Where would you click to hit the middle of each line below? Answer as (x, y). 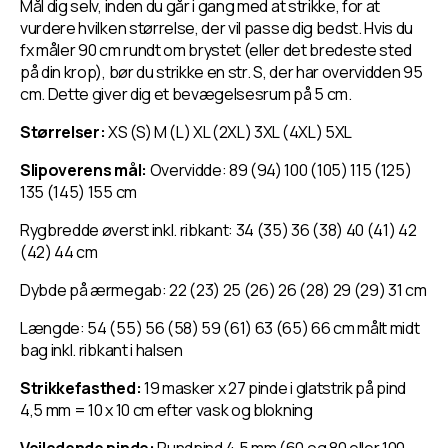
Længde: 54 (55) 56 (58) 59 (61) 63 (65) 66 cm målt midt (220, 328)
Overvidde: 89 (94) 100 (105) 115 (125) (280, 170)
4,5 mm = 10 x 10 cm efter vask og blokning (166, 410)
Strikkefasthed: (82, 388)
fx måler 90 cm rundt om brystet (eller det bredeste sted (216, 50)
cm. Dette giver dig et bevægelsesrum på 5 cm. (186, 94)
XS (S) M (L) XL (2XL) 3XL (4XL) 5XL (230, 132)
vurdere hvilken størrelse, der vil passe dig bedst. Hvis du (217, 28)
